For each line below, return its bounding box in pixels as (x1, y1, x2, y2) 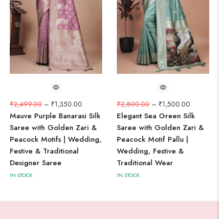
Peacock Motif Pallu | (117, 134, 188, 145)
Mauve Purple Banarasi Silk (10, 110, 101, 122)
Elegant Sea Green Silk (117, 110, 195, 122)
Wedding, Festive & (117, 146, 184, 157)
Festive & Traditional (10, 146, 79, 157)
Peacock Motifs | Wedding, (10, 134, 102, 145)
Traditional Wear (117, 157, 173, 169)
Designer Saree (10, 157, 62, 169)
